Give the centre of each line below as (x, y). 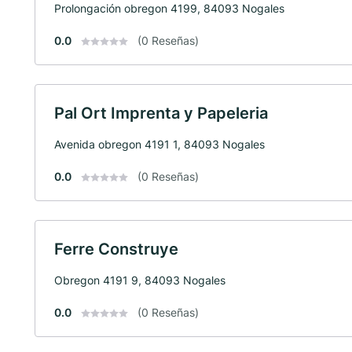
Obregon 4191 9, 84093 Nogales (140, 280)
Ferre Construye (116, 249)
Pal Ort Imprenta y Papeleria (161, 113)
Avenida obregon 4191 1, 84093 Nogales (159, 144)
